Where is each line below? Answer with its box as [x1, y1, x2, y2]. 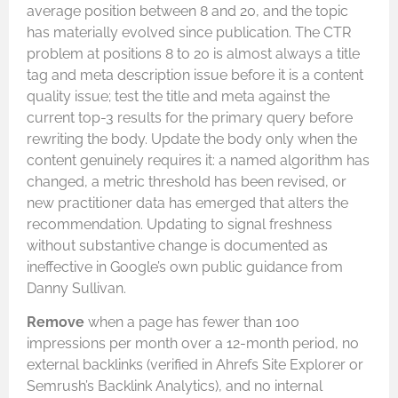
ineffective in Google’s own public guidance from [27, 259, 343, 276]
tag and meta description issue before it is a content [27, 67, 363, 84]
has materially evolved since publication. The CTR [27, 24, 351, 42]
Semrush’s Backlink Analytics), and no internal [27, 378, 322, 395]
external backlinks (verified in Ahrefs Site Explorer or [27, 356, 363, 374]
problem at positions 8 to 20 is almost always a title [27, 45, 360, 63]
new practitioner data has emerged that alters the [27, 195, 348, 212]
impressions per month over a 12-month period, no [27, 335, 359, 353]
